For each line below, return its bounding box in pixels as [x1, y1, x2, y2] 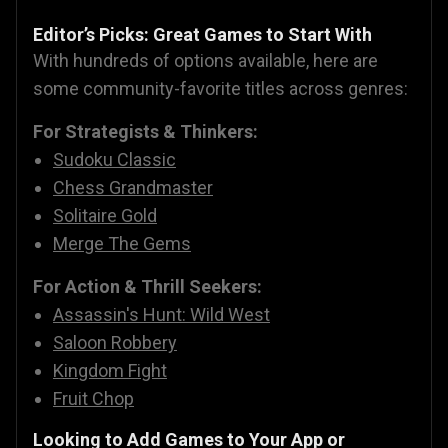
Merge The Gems [53, 233, 191, 255]
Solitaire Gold [53, 205, 157, 227]
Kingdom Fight [53, 360, 167, 382]
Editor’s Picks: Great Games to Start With [33, 24, 372, 46]
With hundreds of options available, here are [33, 50, 378, 72]
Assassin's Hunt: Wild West [53, 304, 270, 326]
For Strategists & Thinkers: [33, 121, 258, 143]
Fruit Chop [53, 388, 134, 410]
